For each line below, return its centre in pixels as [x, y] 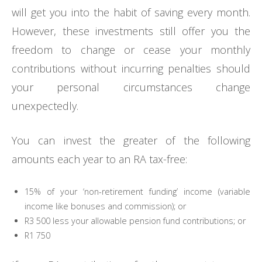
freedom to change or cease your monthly [131, 50]
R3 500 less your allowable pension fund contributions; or [135, 221]
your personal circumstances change [131, 87]
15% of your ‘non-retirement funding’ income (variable [137, 192]
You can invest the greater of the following [131, 141]
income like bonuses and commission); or [105, 206]
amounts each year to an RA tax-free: [99, 159]
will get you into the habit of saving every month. [131, 13]
